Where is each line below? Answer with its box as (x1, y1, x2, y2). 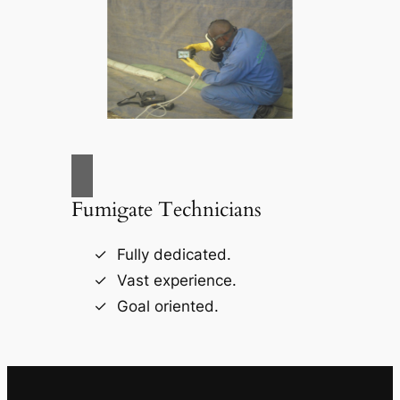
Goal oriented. (116, 296, 219, 315)
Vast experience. (116, 271, 237, 289)
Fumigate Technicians (71, 195, 262, 223)
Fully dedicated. (116, 245, 231, 263)
